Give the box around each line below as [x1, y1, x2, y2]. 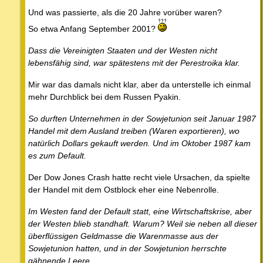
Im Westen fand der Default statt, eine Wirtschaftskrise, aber [28, 207, 252, 217]
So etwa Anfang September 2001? [28, 24, 158, 34]
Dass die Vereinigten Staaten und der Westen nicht [28, 46, 217, 56]
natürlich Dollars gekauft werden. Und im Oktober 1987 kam [28, 139, 251, 149]
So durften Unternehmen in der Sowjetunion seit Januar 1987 [28, 114, 256, 124]
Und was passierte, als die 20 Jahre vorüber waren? [28, 8, 222, 18]
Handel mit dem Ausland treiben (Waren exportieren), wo [28, 126, 240, 136]
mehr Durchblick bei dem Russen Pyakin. [28, 92, 181, 102]
